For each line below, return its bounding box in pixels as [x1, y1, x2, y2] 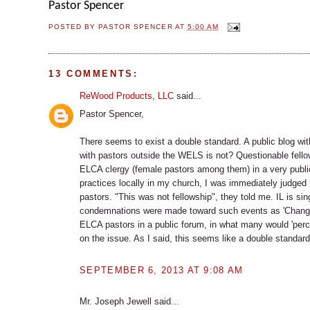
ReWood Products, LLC [80, 90, 174, 101]
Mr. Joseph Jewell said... [80, 295, 180, 307]
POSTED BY [48, 23, 99, 31]
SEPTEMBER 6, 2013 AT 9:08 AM [80, 264, 244, 275]
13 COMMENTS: [48, 68, 138, 79]
